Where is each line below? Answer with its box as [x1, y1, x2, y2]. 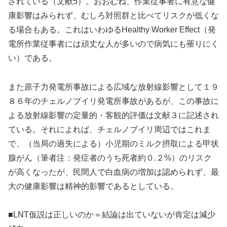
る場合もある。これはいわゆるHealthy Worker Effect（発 [8, 25, 216, 34]
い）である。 [8, 53, 57, 62]
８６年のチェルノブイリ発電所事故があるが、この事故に [8, 96, 219, 105]
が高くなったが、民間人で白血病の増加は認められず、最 [8, 167, 219, 176]
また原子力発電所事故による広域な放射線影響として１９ [8, 82, 219, 91]
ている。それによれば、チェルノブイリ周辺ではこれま [8, 125, 211, 134]
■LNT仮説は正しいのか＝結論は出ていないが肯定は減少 [8, 210, 215, 219]
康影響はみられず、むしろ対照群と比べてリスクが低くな [8, 11, 219, 20]
